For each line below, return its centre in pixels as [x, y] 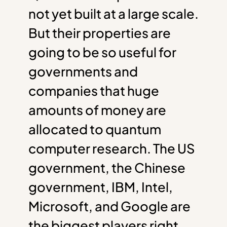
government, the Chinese [107, 167]
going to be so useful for [102, 52]
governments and [83, 71]
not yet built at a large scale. [113, 13]
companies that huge [94, 90]
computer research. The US [112, 148]
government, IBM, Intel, [101, 186]
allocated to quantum [95, 129]
